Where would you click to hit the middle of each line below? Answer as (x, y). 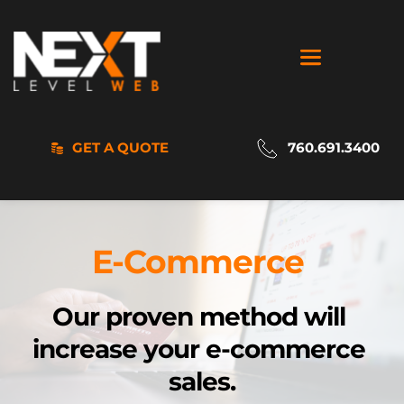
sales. (202, 382)
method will (272, 317)
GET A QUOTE (120, 148)
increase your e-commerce (199, 349)
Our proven (126, 317)
